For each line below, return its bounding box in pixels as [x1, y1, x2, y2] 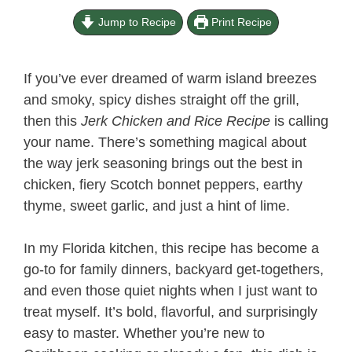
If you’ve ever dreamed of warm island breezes [24, 71, 317, 86]
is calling [270, 113, 328, 129]
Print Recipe [207, 15, 272, 28]
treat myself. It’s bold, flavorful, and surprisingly [24, 304, 317, 320]
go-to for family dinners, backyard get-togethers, [24, 262, 324, 277]
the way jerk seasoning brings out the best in [24, 156, 302, 171]
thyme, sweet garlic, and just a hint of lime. [24, 198, 290, 214]
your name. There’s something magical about [24, 134, 306, 150]
